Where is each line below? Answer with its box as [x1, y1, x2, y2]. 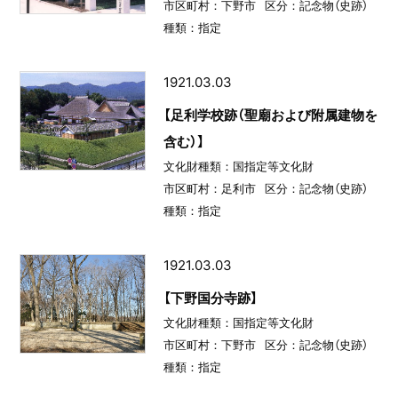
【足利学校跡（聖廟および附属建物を [163, 107, 378, 124]
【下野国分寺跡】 [163, 290, 258, 307]
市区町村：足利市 [163, 181, 256, 196]
